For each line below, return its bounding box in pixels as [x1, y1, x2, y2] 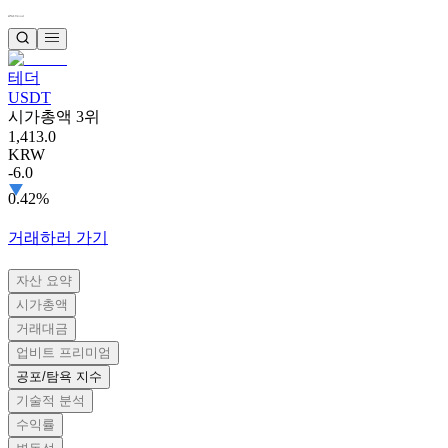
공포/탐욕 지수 [16, 369, 102, 385]
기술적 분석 [16, 393, 85, 409]
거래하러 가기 [8, 229, 108, 247]
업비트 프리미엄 [16, 345, 111, 361]
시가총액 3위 [8, 108, 100, 126]
